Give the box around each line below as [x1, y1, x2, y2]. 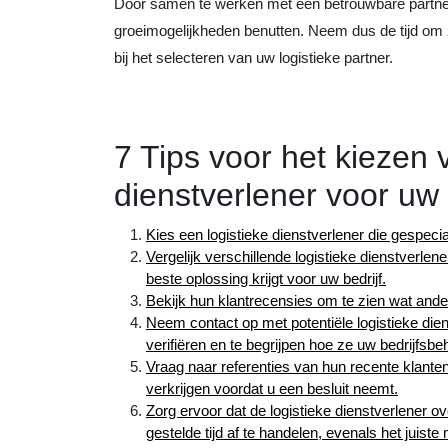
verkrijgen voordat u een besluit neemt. [146, 380, 398, 397]
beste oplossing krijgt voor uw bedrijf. [146, 270, 386, 287]
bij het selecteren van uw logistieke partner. [114, 49, 393, 66]
